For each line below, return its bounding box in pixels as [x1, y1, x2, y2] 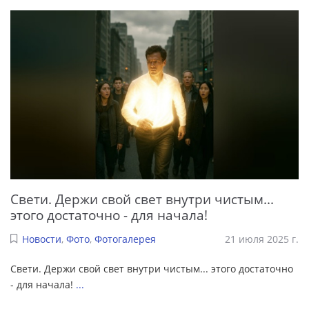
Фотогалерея [94, 232, 156, 246]
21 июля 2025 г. [225, 232, 299, 246]
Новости [21, 232, 61, 246]
